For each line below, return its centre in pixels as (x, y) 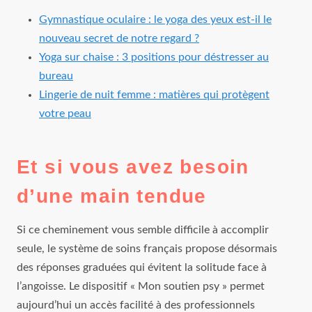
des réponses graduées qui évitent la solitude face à (142, 267)
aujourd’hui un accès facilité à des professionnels (136, 305)
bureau (56, 76)
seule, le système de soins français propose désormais (147, 248)
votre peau (65, 113)
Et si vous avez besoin (133, 166)
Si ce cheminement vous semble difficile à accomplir (143, 229)
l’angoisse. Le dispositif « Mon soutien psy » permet (141, 286)
